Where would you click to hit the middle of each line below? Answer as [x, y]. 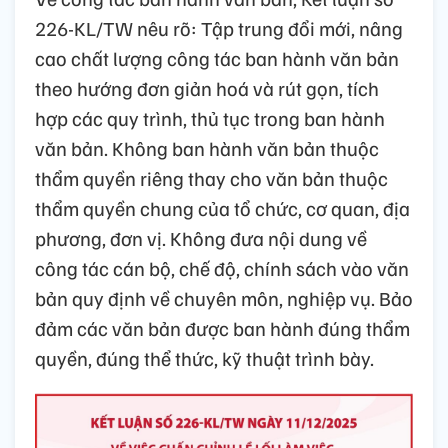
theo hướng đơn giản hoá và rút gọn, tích [207, 88]
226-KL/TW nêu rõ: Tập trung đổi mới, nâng [219, 28]
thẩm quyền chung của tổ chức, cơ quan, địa [222, 208]
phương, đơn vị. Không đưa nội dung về [201, 238]
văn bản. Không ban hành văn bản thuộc [207, 148]
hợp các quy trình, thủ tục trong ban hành [210, 118]
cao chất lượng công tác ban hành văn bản [217, 58]
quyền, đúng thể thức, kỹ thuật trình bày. [204, 358]
